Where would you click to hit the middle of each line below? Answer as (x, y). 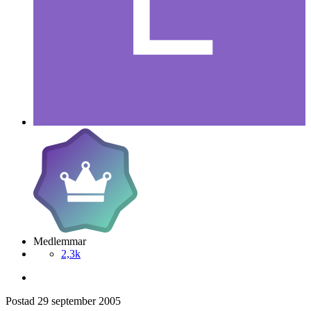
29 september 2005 (79, 301)
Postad (22, 301)
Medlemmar (60, 241)
